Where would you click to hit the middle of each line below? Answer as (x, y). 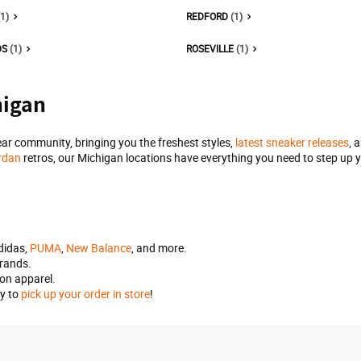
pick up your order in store (85, 294)
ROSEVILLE (211, 48)
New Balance (99, 248)
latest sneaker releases (292, 142)
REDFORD (208, 16)
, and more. (159, 248)
